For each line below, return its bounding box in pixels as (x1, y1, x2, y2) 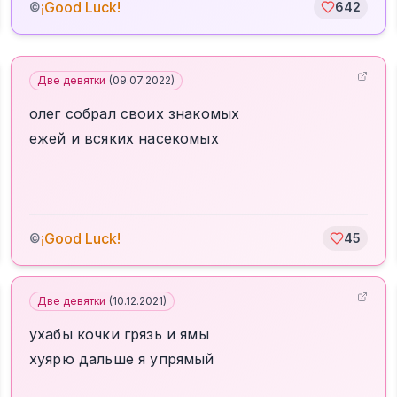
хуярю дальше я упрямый (29, 350, 214, 368)
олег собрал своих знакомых (29, 105, 240, 122)
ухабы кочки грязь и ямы (29, 325, 209, 343)
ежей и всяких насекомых (29, 129, 219, 147)
